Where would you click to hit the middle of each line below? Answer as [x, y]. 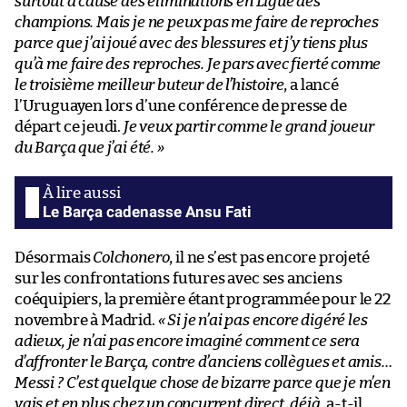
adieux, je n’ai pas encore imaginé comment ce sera [188, 341]
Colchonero [131, 257]
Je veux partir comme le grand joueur [248, 126]
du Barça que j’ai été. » [89, 147]
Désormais [54, 257]
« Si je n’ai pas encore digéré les [263, 320]
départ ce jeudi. [69, 126]
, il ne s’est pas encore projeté [269, 257]
